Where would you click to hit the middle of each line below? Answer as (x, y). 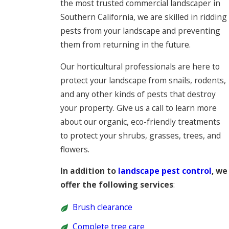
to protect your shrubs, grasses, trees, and (141, 135)
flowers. (75, 149)
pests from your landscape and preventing (141, 31)
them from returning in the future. (126, 45)
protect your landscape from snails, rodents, (143, 80)
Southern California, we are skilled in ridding (144, 17)
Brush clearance (102, 207)
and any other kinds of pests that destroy (138, 94)
